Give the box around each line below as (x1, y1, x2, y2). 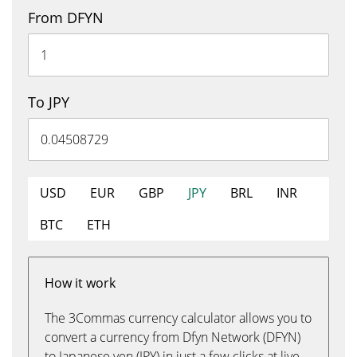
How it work (45, 274, 116, 292)
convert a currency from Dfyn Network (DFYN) (45, 328, 300, 346)
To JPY (28, 92, 69, 112)
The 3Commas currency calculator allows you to (45, 309, 312, 327)
